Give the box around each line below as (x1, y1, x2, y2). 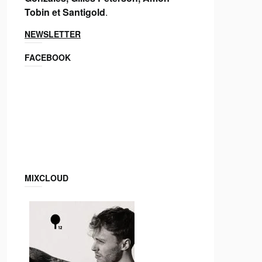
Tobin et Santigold (24, 5, 105, 19)
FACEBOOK (24, 51, 71, 63)
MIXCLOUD (24, 171, 68, 184)
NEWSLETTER (24, 27, 81, 40)
